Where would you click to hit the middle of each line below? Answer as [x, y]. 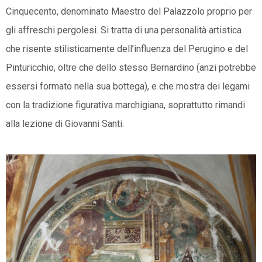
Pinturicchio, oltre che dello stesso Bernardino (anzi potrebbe [131, 67]
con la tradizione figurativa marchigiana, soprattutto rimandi [125, 105]
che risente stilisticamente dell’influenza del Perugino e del [127, 49]
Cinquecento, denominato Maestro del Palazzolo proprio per [129, 11]
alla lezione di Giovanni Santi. [65, 123]
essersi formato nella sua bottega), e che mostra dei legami [128, 86]
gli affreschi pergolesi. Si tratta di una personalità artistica [124, 30]
